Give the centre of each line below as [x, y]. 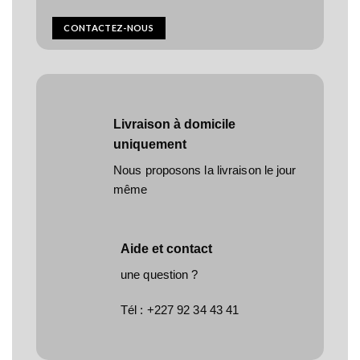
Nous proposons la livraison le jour [205, 170]
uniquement [150, 144]
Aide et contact [166, 249]
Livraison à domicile [174, 124]
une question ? [160, 275]
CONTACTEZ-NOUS [109, 28]
